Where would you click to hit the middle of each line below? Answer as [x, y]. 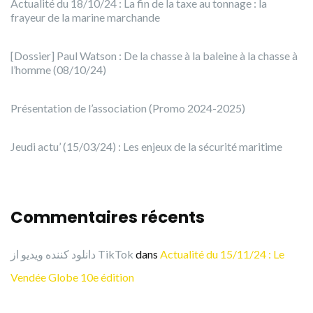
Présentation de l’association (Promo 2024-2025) [128, 108]
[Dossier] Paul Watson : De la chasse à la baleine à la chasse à [154, 56]
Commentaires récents [108, 218]
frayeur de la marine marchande [85, 17]
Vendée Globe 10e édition [72, 277]
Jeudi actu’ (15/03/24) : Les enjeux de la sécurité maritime [146, 147]
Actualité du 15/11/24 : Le [222, 254]
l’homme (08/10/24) [58, 70]
